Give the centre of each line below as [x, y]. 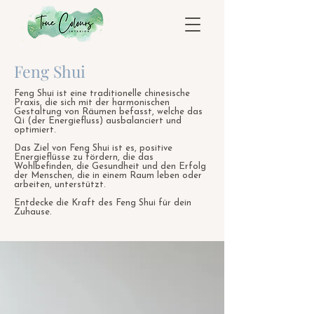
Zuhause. [33, 212]
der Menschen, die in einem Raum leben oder [108, 176]
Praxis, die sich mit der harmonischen [92, 103]
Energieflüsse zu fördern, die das [84, 157]
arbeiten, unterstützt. [60, 185]
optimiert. [35, 130]
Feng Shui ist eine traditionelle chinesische [102, 94]
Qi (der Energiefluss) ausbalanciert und [98, 121]
